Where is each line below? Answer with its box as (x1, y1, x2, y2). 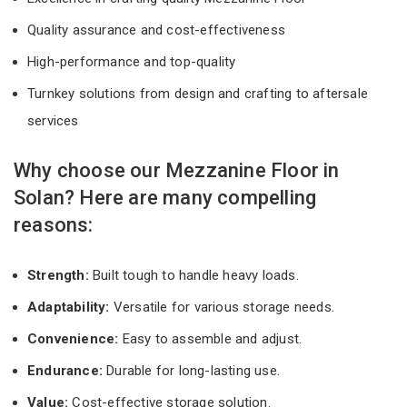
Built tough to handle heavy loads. (93, 266, 299, 283)
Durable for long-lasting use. (103, 362, 280, 379)
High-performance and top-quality (27, 53, 240, 70)
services (27, 112, 83, 129)
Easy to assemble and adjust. (118, 330, 303, 347)
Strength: (27, 266, 93, 283)
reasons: (14, 213, 94, 236)
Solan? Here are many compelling (14, 185, 317, 209)
